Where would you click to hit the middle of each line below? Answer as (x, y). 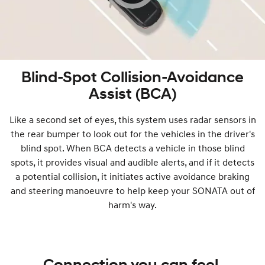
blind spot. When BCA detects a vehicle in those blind (132, 148)
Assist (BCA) (132, 94)
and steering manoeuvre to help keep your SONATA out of (132, 191)
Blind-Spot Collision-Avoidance (132, 77)
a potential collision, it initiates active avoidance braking (132, 177)
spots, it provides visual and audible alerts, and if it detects (132, 162)
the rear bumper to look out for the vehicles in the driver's (132, 134)
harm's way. (132, 205)
